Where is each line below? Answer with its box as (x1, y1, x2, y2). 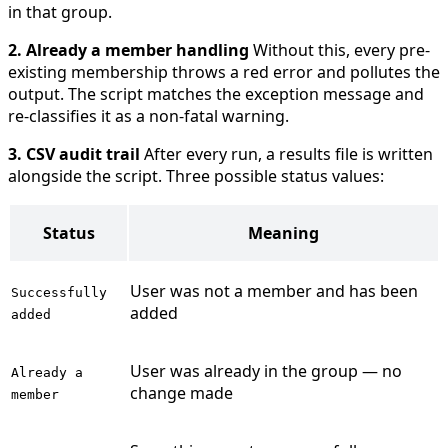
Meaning (248, 221, 319, 244)
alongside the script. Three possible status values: (8, 164, 384, 187)
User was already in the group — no (130, 359, 402, 382)
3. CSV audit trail (8, 142, 140, 165)
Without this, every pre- (249, 38, 430, 61)
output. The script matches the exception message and (8, 82, 424, 105)
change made (130, 381, 233, 404)
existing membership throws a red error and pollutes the (8, 60, 440, 83)
